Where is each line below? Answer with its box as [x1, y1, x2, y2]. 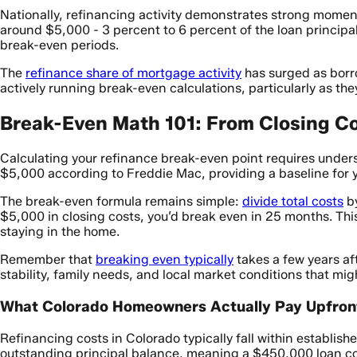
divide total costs [242, 194, 343, 210]
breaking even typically [96, 252, 233, 268]
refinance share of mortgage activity [25, 65, 241, 81]
